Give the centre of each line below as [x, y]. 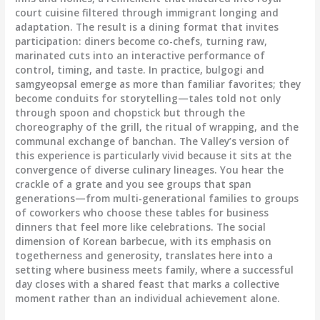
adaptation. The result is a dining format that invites [147, 27]
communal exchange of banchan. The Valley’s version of [152, 141]
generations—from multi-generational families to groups [157, 199]
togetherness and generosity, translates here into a [144, 256]
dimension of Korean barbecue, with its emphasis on [144, 241]
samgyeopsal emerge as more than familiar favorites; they [158, 84]
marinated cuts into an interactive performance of [140, 56]
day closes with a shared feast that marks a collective [147, 284]
